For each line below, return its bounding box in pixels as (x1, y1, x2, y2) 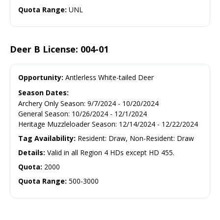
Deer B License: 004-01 (10, 43, 109, 55)
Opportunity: (18, 72, 63, 82)
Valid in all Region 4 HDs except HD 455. (45, 147, 174, 157)
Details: (18, 147, 45, 157)
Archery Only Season (18, 98, 84, 108)
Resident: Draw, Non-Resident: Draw (78, 133, 194, 143)
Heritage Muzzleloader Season (18, 119, 115, 129)
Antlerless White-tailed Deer (63, 72, 154, 82)
